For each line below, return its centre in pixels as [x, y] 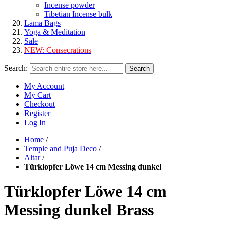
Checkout [40, 104]
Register [37, 113]
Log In [35, 122]
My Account [44, 86]
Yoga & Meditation [55, 32]
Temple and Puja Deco [61, 149]
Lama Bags [42, 23]
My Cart [38, 95]
